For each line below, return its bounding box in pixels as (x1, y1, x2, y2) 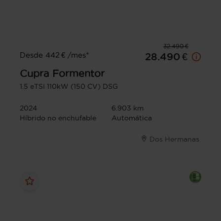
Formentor (52, 68, 105, 79)
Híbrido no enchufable (20, 113, 96, 122)
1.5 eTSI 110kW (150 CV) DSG (20, 82, 118, 90)
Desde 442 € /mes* (20, 50, 89, 59)
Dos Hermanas (149, 135, 199, 143)
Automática (111, 113, 152, 122)
